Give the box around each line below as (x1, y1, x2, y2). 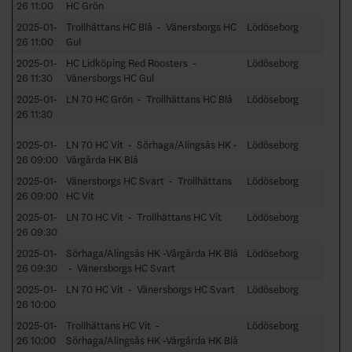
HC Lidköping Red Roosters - (66, 57, 199, 69)
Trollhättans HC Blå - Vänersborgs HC (66, 20, 236, 33)
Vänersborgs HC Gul (66, 71, 154, 84)
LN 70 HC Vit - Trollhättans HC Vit (66, 211, 222, 223)
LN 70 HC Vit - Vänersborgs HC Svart (66, 283, 235, 295)
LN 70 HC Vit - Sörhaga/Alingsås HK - (66, 138, 237, 151)
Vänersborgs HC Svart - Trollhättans (66, 174, 232, 187)
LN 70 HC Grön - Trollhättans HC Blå (66, 93, 233, 105)
